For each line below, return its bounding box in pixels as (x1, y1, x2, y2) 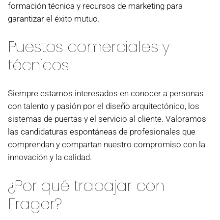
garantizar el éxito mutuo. (7, 14, 100, 24)
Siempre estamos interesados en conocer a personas (7, 88, 204, 99)
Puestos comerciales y (7, 36, 169, 58)
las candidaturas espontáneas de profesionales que (7, 127, 195, 137)
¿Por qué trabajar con (7, 174, 164, 196)
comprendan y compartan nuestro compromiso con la (7, 139, 205, 150)
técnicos (7, 54, 69, 76)
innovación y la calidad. (7, 152, 92, 163)
